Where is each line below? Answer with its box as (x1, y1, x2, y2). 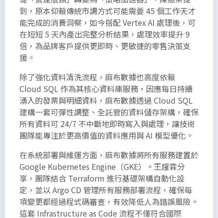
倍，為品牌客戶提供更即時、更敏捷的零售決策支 (19, 39, 191, 52)
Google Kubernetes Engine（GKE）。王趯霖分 (19, 160, 185, 172)
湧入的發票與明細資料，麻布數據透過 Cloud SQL (19, 94, 193, 106)
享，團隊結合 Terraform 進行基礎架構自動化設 (19, 172, 184, 184)
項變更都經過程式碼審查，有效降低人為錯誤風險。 (19, 195, 199, 207)
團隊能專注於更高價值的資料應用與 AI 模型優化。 (19, 129, 194, 141)
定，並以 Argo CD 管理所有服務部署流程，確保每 (19, 183, 192, 196)
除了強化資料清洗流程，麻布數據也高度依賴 (19, 71, 175, 83)
